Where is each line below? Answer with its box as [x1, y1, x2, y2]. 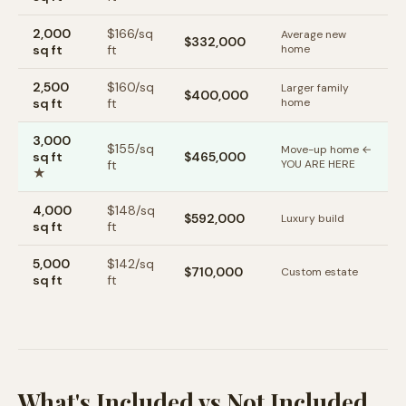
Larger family [281, 81, 349, 95]
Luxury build [281, 211, 344, 226]
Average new [281, 27, 346, 42]
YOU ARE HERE [281, 157, 355, 171]
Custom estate [281, 265, 358, 279]
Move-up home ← [281, 142, 372, 157]
